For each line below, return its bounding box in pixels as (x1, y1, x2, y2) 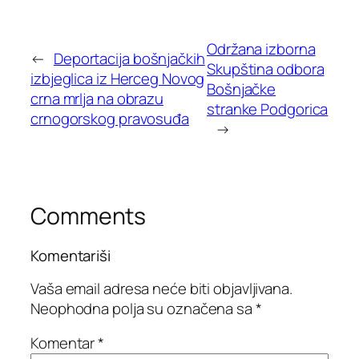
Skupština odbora (207, 58, 325, 79)
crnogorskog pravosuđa (30, 108, 189, 130)
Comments (30, 200, 147, 232)
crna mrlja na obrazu (30, 88, 163, 110)
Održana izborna (207, 38, 316, 59)
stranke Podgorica (207, 98, 329, 119)
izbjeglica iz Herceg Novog (30, 68, 205, 90)
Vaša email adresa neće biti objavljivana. (30, 277, 292, 299)
